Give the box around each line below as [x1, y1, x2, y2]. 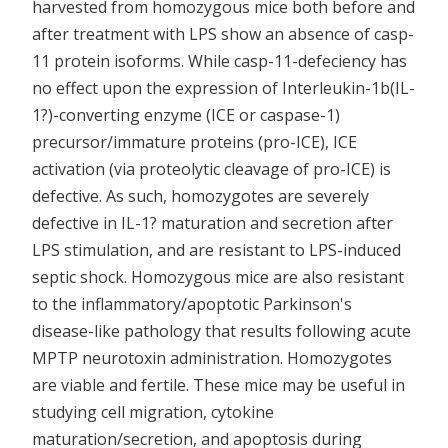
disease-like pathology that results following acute [32, 320, 411, 342]
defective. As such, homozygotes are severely [32, 185, 369, 207]
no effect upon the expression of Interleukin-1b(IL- [32, 77, 415, 99]
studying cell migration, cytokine [32, 401, 274, 423]
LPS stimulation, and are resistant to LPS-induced [32, 239, 401, 261]
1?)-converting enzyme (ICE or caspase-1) [32, 104, 340, 126]
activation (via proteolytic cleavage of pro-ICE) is [32, 158, 391, 180]
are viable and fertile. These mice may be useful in [32, 374, 405, 396]
